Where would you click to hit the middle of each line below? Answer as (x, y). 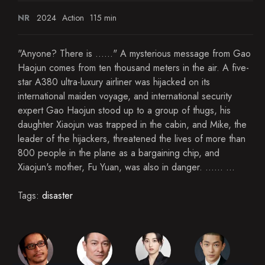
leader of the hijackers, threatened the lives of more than (132, 139)
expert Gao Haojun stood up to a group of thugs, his (124, 110)
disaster (57, 195)
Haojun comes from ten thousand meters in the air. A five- (133, 68)
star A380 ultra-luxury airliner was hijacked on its (114, 82)
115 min (103, 18)
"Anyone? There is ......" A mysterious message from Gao (134, 54)
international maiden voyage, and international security (125, 96)
